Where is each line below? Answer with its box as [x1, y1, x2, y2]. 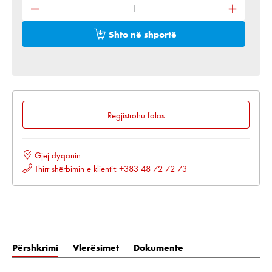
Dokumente [134, 241, 183, 253]
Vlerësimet [73, 241, 119, 253]
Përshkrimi [12, 241, 58, 253]
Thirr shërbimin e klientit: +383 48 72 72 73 [32, 163, 187, 174]
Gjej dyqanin [32, 149, 81, 161]
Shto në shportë [108, 29, 177, 39]
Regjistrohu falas [107, 109, 165, 121]
